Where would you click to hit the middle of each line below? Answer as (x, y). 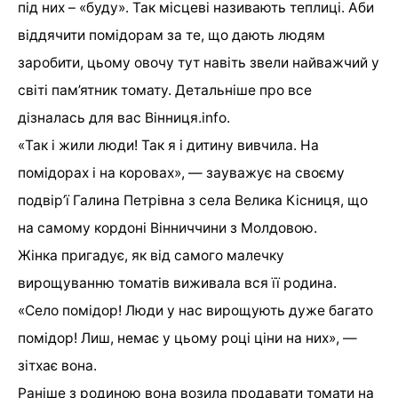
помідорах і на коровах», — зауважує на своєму (181, 172)
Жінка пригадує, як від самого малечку (151, 255)
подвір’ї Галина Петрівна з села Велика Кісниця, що (193, 200)
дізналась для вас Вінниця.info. (124, 117)
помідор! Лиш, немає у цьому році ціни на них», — (187, 338)
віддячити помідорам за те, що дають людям (171, 35)
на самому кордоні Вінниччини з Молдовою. (167, 227)
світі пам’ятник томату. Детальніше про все (165, 90)
